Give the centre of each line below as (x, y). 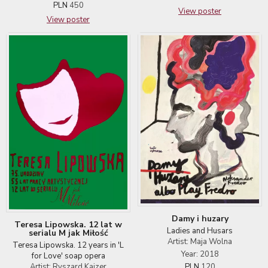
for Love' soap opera (68, 256)
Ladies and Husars (200, 231)
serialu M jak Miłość (68, 233)
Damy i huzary (200, 219)
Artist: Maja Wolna (200, 242)
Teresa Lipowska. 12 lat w (68, 224)
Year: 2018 (200, 255)
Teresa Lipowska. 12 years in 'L (68, 245)
